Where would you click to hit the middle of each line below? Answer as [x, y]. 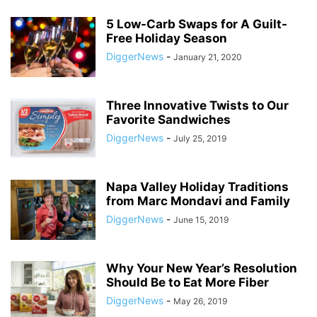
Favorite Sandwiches [168, 120]
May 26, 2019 [200, 301]
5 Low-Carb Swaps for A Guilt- [197, 24]
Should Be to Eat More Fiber [188, 282]
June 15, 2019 [201, 220]
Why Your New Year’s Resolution [202, 268]
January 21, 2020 [208, 57]
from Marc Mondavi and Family [198, 201]
